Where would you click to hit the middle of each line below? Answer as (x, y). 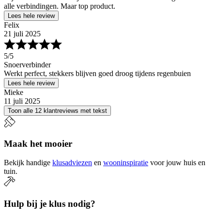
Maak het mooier (38, 144)
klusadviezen (72, 162)
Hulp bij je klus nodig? (50, 203)
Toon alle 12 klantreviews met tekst (57, 111)
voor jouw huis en (178, 162)
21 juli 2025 (22, 34)
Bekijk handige (27, 162)
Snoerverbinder (27, 65)
